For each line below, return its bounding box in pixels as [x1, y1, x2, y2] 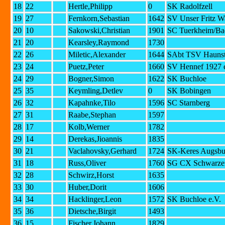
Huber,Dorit [68, 183, 106, 191]
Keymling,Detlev [68, 86, 123, 95]
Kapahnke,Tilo [68, 98, 116, 107]
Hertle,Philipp [68, 2, 113, 11]
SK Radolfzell [167, 2, 212, 11]
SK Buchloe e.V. [167, 195, 221, 203]
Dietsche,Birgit [68, 207, 116, 215]
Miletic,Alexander [68, 50, 126, 59]
